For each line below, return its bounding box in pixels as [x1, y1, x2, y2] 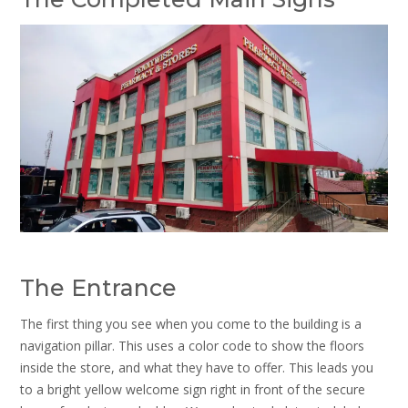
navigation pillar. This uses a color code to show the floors [20, 336, 364, 354]
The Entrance [20, 273, 177, 301]
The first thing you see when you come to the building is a [20, 314, 362, 332]
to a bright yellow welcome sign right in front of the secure [20, 380, 365, 398]
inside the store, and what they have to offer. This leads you [20, 358, 373, 376]
